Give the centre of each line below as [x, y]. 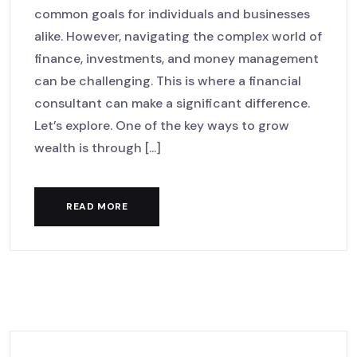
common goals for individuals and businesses [172, 14]
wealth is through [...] [98, 148]
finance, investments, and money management [177, 59]
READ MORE [97, 206]
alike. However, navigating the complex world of [178, 36]
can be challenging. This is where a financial [168, 81]
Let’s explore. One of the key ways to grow [162, 126]
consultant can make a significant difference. [172, 103]
